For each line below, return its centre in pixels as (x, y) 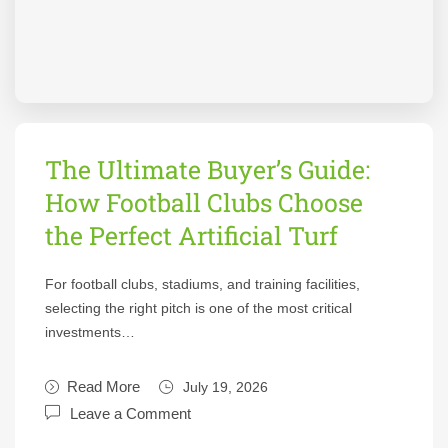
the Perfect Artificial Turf (191, 235)
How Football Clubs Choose (204, 202)
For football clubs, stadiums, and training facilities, (202, 284)
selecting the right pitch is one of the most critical (198, 308)
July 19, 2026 (225, 387)
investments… (90, 332)
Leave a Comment (130, 413)
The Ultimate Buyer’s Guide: (207, 169)
